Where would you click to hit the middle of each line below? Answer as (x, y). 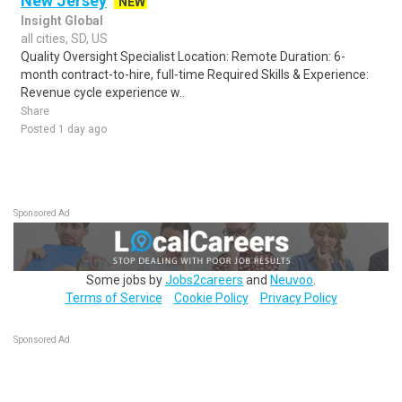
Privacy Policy (298, 297)
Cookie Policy (211, 297)
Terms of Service (114, 297)
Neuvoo (292, 280)
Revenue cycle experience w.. (103, 92)
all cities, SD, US (64, 39)
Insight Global (62, 21)
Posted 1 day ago (64, 129)
